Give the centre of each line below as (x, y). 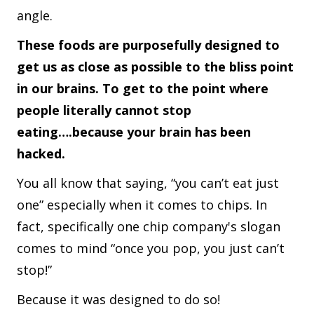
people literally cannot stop (104, 110)
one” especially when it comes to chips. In (142, 204)
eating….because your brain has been (134, 131)
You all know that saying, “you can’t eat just (148, 183)
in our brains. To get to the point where (143, 88)
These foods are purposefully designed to (148, 45)
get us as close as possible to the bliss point (155, 66)
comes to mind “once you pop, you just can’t (151, 248)
